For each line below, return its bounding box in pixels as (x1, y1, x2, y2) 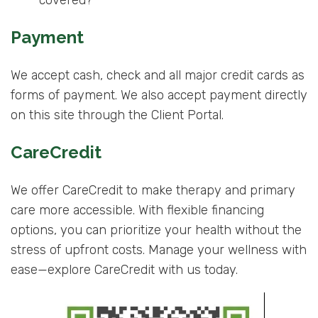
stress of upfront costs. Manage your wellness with (11, 242, 307, 258)
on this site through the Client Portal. (11, 107, 224, 124)
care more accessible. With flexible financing (11, 202, 264, 219)
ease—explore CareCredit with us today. (11, 262, 241, 278)
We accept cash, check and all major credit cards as (11, 67, 305, 84)
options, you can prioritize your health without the (11, 222, 302, 238)
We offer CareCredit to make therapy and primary (11, 182, 295, 199)
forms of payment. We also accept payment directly (11, 87, 307, 104)
